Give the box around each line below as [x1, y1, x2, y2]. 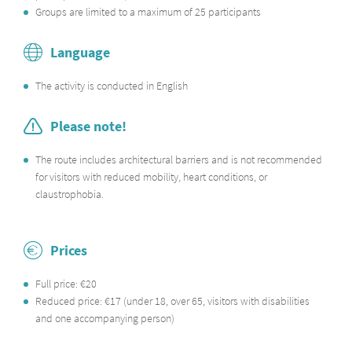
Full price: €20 [35, 277, 97, 291]
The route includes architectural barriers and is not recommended [35, 152, 322, 167]
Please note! [50, 117, 126, 135]
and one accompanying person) [35, 311, 174, 325]
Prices [50, 241, 87, 259]
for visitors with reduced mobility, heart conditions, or [35, 170, 267, 184]
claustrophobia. [35, 187, 104, 201]
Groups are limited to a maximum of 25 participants [35, 5, 261, 19]
